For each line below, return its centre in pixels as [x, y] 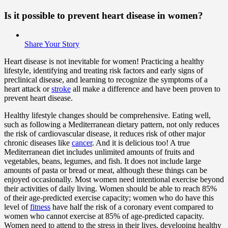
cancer [82, 143]
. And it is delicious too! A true [141, 143]
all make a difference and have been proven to [146, 89]
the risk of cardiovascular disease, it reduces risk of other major [105, 134]
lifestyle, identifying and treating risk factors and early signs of [104, 71]
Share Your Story [52, 44]
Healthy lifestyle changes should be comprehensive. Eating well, [107, 116]
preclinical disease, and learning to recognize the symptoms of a [106, 80]
